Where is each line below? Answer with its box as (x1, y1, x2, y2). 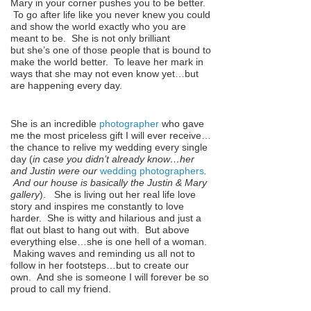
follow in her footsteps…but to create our (10, 259, 189, 271)
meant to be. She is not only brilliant (10, 32, 170, 44)
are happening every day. (10, 79, 122, 91)
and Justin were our (10, 165, 100, 176)
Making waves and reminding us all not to (10, 247, 195, 259)
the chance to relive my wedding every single (10, 141, 208, 153)
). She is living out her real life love (40, 188, 196, 200)
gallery (10, 188, 40, 200)
